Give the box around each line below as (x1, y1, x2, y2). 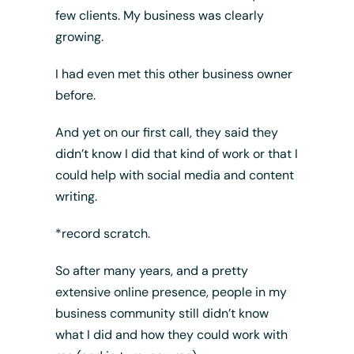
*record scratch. (55, 225, 150, 242)
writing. (55, 188, 97, 205)
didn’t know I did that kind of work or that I (55, 145, 298, 162)
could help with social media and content (55, 167, 294, 183)
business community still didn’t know (55, 305, 269, 322)
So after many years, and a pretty (55, 262, 248, 279)
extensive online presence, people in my (55, 284, 287, 300)
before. (55, 87, 96, 104)
